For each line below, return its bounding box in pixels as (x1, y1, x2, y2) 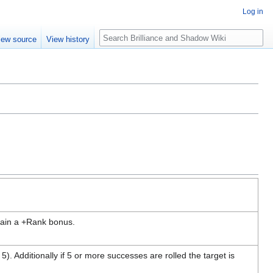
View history (46, 35, 90, 44)
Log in (243, 7, 263, 16)
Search (99, 29, 140, 43)
